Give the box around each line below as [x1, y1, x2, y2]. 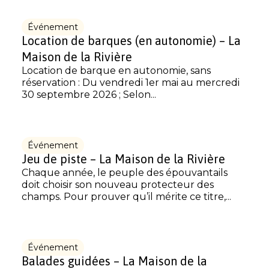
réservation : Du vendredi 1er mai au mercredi [22, 77, 240, 88]
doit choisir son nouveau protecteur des [22, 179, 214, 190]
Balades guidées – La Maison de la [22, 254, 207, 268]
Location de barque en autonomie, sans [22, 65, 211, 76]
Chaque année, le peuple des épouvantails [22, 167, 228, 178]
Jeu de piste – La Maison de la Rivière [22, 152, 225, 166]
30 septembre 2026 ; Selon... [22, 89, 156, 100]
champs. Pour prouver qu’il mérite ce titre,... [22, 191, 231, 202]
